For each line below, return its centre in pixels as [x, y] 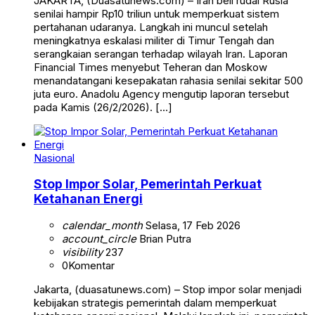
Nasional [54, 157]
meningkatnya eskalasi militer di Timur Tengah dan [154, 40]
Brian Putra [164, 239]
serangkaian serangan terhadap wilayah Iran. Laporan [161, 53]
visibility [82, 252]
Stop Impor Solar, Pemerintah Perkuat [148, 184]
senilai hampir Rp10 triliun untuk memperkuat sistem [156, 13]
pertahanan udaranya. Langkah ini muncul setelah [151, 27]
